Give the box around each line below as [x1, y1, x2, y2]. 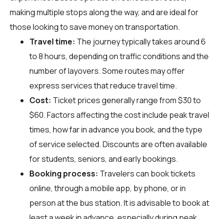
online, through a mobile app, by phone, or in [29, 182, 186, 194]
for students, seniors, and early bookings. [29, 153, 178, 164]
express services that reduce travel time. [29, 80, 177, 91]
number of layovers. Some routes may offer [29, 65, 185, 76]
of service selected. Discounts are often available [29, 138, 207, 150]
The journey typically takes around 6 [75, 36, 206, 47]
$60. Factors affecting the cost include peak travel [29, 109, 209, 120]
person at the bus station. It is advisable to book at [29, 197, 209, 208]
